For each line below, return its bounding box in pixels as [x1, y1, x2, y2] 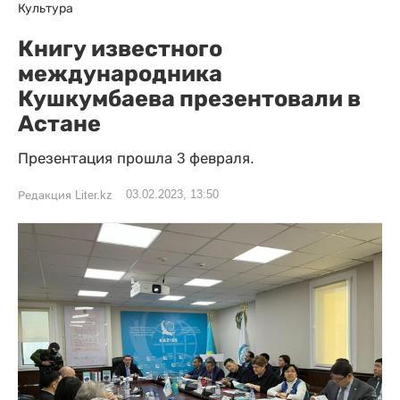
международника [18, 60, 222, 87]
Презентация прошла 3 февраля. [18, 150, 259, 167]
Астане [18, 110, 101, 137]
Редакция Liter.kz [18, 189, 112, 202]
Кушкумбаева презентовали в [18, 85, 361, 112]
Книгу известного [18, 35, 222, 62]
